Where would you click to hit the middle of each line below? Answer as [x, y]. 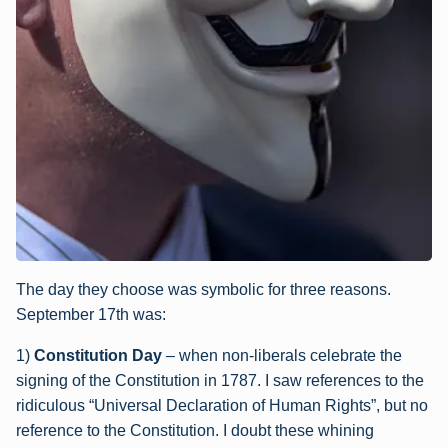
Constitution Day [98, 356]
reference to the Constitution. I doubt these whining [195, 431]
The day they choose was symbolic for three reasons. [203, 290]
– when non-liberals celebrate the [282, 356]
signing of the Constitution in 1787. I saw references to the [220, 381]
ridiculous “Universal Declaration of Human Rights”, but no [222, 406]
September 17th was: [91, 315]
